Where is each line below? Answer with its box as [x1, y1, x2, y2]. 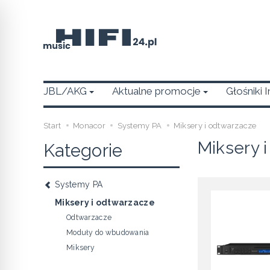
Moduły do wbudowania [66, 228, 149, 237]
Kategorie [43, 140, 123, 161]
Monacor [72, 121, 105, 130]
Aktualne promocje [112, 85, 201, 97]
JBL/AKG [43, 85, 87, 97]
